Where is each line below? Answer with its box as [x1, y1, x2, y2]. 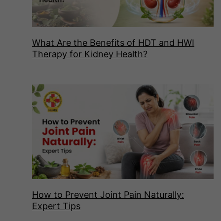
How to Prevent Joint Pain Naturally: [32, 189, 184, 200]
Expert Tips [32, 201, 80, 212]
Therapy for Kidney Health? [32, 48, 147, 59]
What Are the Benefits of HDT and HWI [32, 37, 194, 48]
